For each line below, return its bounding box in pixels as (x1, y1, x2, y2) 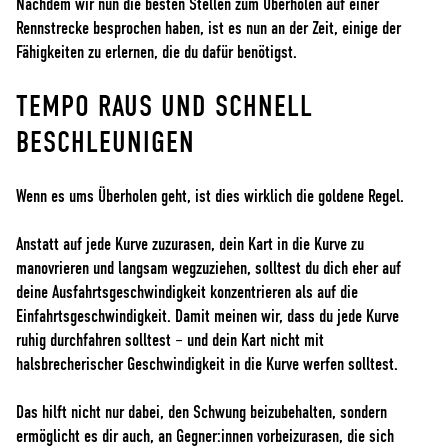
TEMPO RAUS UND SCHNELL (16, 91, 313, 122)
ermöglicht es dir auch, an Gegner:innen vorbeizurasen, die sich (16, 427, 394, 446)
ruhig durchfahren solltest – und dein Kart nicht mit (16, 331, 324, 350)
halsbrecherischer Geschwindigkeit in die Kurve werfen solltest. (16, 355, 398, 374)
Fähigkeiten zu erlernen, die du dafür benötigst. (16, 43, 297, 62)
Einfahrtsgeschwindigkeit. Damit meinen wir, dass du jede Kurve (16, 307, 399, 326)
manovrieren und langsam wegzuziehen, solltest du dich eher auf (16, 259, 401, 278)
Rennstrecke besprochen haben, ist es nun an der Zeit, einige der (16, 19, 401, 38)
